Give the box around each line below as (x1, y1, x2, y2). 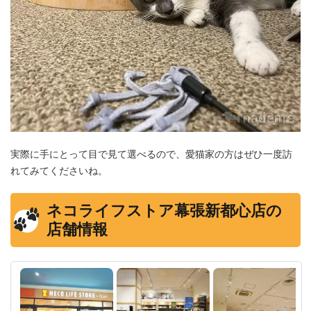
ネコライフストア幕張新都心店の (47, 201, 282, 220)
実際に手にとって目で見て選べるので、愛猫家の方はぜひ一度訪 (10, 148, 292, 160)
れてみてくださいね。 (10, 165, 108, 177)
